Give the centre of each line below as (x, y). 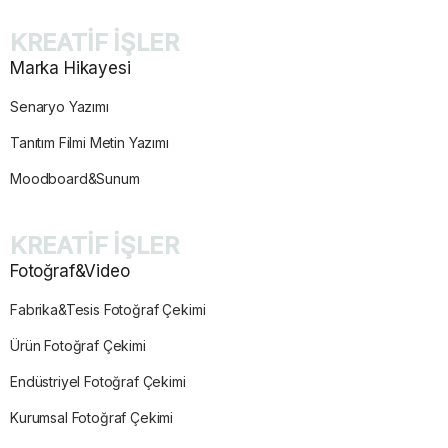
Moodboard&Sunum (75, 179)
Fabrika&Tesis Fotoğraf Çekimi (108, 310)
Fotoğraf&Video (70, 271)
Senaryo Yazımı (59, 107)
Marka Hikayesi (70, 68)
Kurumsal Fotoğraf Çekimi (92, 418)
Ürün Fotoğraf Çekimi (78, 346)
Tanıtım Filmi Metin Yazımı (89, 143)
